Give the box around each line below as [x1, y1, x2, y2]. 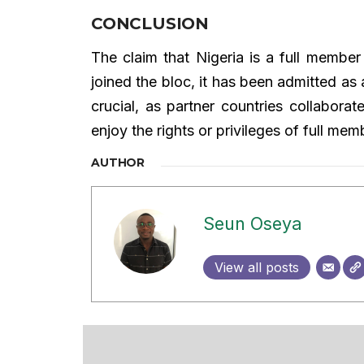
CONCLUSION [91, 14, 209, 34]
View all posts [214, 259, 299, 276]
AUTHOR [91, 155, 145, 171]
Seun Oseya [203, 213, 302, 235]
